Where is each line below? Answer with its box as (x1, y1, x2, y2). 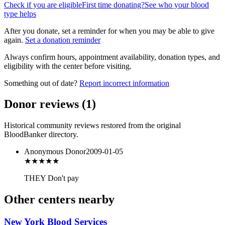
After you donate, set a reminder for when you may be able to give (4, 26, 214, 35)
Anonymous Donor (24, 147, 86, 156)
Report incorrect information (79, 78, 169, 87)
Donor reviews (4, 97, 82, 111)
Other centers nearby (4, 193, 115, 206)
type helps (4, 9, 36, 18)
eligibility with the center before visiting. (4, 61, 132, 70)
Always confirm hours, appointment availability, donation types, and (4, 52, 220, 61)
